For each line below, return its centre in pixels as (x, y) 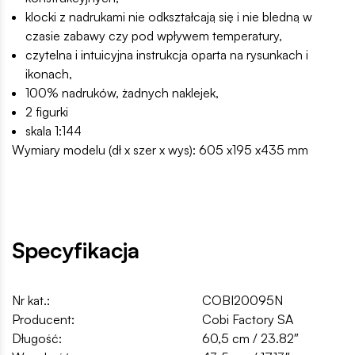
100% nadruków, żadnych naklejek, (122, 93)
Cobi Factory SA (248, 320)
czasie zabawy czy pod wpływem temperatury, (154, 36)
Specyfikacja (76, 250)
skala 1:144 (53, 131)
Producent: (43, 320)
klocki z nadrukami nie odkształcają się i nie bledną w (169, 17)
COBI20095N (242, 301)
